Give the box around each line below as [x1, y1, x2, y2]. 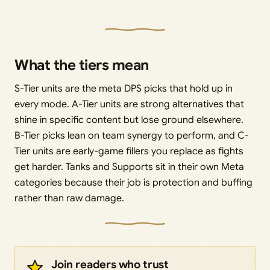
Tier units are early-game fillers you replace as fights [14, 145, 243, 158]
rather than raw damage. [14, 192, 124, 205]
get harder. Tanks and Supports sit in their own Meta [14, 161, 244, 174]
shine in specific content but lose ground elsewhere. [14, 114, 243, 127]
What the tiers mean [14, 56, 149, 75]
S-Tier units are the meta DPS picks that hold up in [14, 83, 233, 95]
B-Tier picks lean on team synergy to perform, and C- [14, 130, 249, 142]
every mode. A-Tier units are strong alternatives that [14, 98, 244, 111]
